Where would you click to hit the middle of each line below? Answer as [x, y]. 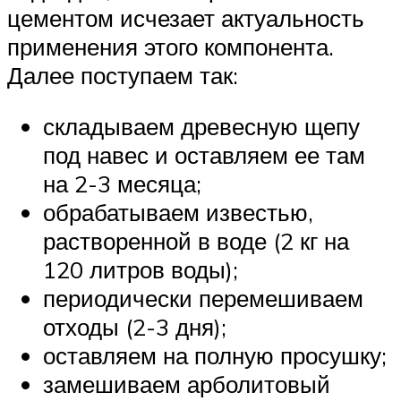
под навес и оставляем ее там [204, 155]
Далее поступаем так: [123, 75]
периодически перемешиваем [203, 299]
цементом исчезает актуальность [186, 17]
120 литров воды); [141, 270]
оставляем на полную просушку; [215, 356]
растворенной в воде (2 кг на [196, 241]
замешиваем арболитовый [187, 384]
